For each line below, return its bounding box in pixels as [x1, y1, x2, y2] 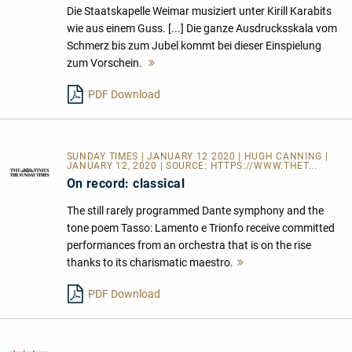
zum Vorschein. [66, 56, 145, 69]
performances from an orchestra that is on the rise [66, 238, 311, 251]
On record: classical [66, 175, 185, 191]
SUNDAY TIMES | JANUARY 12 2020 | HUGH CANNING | [66, 150, 328, 162]
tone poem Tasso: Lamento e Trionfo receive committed [66, 221, 335, 234]
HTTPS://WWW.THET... [210, 159, 317, 171]
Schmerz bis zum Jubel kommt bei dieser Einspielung [66, 38, 321, 52]
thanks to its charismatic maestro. [66, 255, 233, 269]
